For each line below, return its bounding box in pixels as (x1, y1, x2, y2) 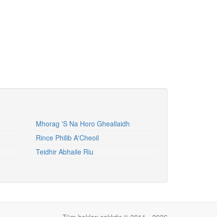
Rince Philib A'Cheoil (35, 133, 99, 142)
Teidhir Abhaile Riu (35, 147, 93, 156)
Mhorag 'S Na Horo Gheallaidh (35, 119, 130, 128)
